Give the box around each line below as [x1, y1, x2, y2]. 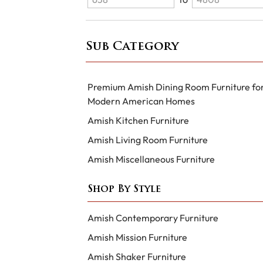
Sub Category [85, 41, 178, 53]
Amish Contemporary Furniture [87, 212, 218, 224]
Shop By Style [87, 185, 161, 195]
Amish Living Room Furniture [87, 133, 208, 146]
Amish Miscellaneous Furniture [87, 153, 215, 165]
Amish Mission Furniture [87, 231, 187, 244]
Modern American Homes [87, 95, 195, 107]
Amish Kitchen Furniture [87, 114, 189, 126]
